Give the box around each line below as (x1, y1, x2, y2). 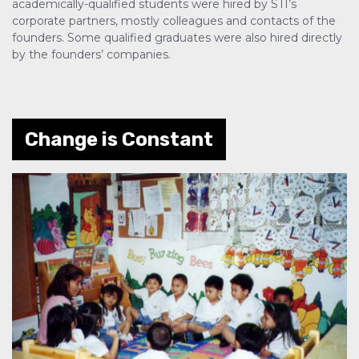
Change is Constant (25, 128, 213, 151)
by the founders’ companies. (12, 47, 171, 63)
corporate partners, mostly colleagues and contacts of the (12, 14, 336, 29)
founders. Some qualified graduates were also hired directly (12, 30, 342, 46)
